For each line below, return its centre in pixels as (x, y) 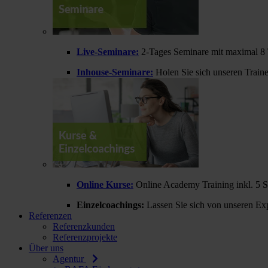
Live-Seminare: (108, 52)
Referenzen (50, 216)
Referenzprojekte (85, 237)
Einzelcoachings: (110, 205)
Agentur (69, 259)
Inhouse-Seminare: (115, 72)
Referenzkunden (84, 226)
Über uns (46, 248)
